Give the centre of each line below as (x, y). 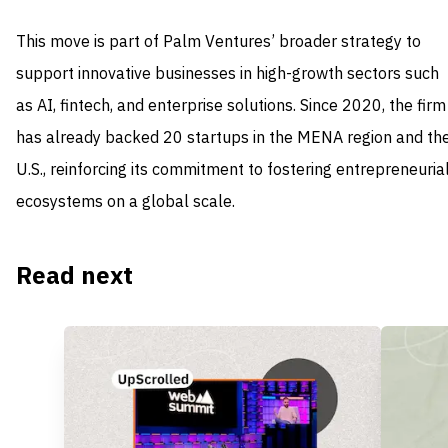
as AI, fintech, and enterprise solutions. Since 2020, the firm (231, 106)
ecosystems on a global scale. (125, 202)
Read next (74, 276)
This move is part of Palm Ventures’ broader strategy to (218, 42)
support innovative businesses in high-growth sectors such (227, 74)
